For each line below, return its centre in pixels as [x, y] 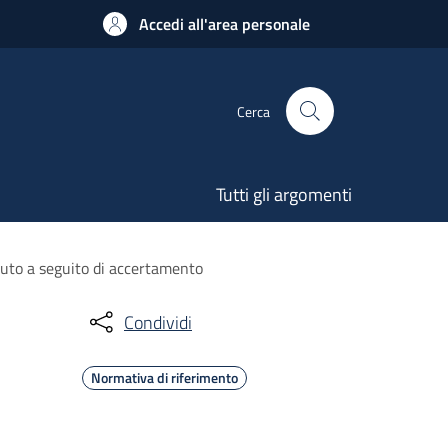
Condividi [158, 322]
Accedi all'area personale [224, 24]
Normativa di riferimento [164, 377]
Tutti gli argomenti [284, 194]
